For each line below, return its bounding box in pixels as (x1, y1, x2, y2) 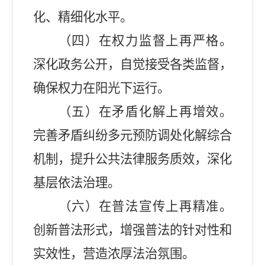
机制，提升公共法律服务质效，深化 (33, 152, 232, 167)
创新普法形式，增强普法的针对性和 (33, 223, 232, 238)
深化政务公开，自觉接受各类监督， (33, 57, 232, 72)
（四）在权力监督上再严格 (58, 34, 219, 49)
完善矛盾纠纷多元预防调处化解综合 (33, 128, 232, 143)
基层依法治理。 (33, 176, 120, 190)
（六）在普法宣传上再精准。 (58, 199, 232, 214)
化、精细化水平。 (33, 10, 132, 25)
